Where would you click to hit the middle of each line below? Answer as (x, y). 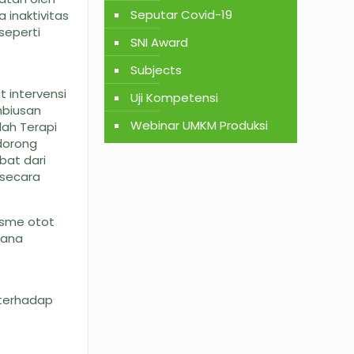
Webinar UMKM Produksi (199, 125)
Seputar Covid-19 (181, 15)
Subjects (156, 70)
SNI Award (159, 42)
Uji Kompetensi (174, 98)
